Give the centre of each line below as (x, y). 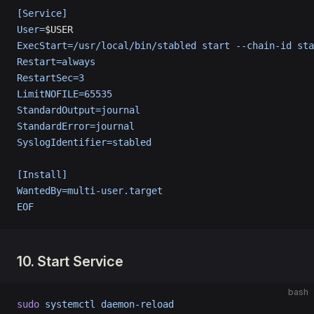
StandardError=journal (76, 126)
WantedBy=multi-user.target (90, 191)
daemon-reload (135, 304)
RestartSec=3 (50, 78)
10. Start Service (70, 261)
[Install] (42, 175)
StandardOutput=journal (78, 110)
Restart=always (56, 62)
